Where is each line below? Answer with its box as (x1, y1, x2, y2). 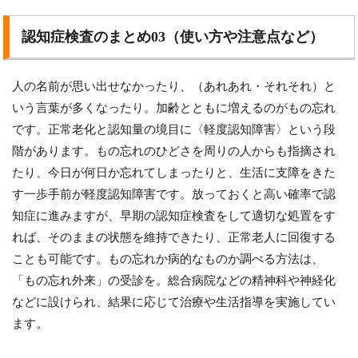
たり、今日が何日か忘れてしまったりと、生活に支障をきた (12, 166, 336, 180)
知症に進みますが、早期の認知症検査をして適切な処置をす (12, 209, 336, 223)
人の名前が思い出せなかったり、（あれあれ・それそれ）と (12, 80, 336, 93)
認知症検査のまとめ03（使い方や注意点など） (22, 29, 324, 46)
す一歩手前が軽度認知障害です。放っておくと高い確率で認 (12, 188, 336, 201)
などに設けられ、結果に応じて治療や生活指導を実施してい (12, 296, 336, 309)
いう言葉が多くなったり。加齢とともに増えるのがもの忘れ (12, 101, 336, 115)
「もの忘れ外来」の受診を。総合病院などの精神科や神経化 (12, 274, 336, 288)
